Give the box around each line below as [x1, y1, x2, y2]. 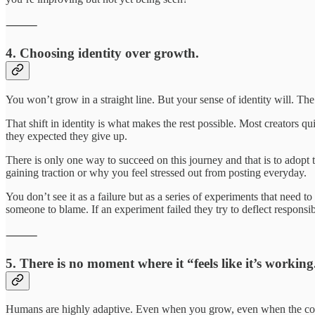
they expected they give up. [6, 129, 127, 142]
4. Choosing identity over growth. [6, 46, 199, 61]
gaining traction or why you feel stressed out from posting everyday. [6, 166, 307, 179]
